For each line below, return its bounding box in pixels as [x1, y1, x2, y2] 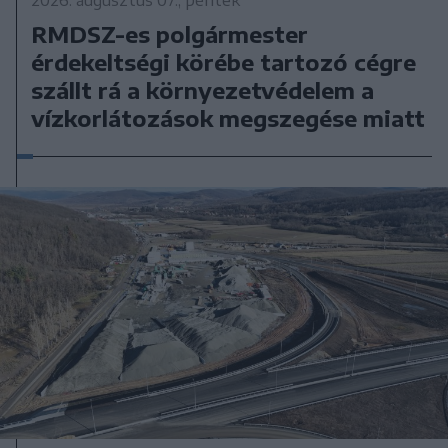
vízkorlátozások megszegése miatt [31, 103, 426, 132]
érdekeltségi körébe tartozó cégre [31, 47, 417, 76]
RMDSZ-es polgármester [31, 19, 309, 48]
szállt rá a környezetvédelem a [31, 75, 375, 104]
